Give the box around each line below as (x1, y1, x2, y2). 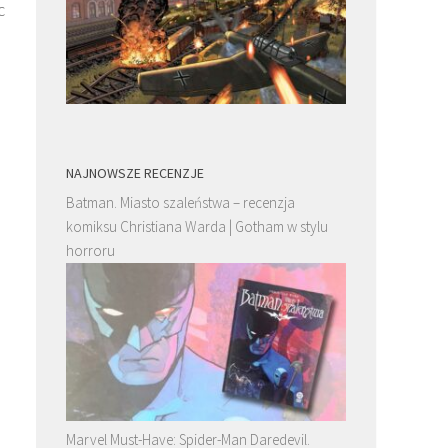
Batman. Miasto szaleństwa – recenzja (66, 192, 295, 212)
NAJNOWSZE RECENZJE (66, 163, 204, 182)
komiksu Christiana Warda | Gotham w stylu (66, 216, 328, 236)
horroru (66, 240, 115, 260)
